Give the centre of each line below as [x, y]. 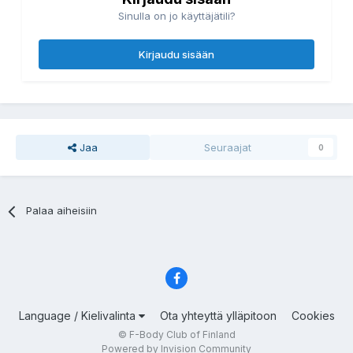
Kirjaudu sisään [176, 55]
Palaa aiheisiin [62, 211]
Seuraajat [228, 148]
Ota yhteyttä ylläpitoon [218, 315]
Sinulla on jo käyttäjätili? [176, 16]
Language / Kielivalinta [78, 315]
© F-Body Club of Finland [176, 334]
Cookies [313, 315]
